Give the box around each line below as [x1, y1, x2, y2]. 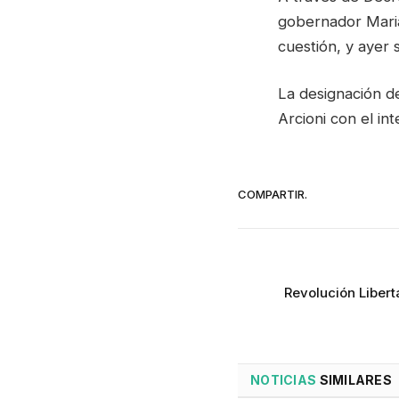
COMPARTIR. [238, 186, 307, 201]
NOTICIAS [250, 372, 317, 388]
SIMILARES [316, 372, 393, 388]
